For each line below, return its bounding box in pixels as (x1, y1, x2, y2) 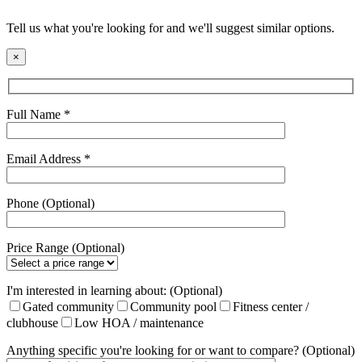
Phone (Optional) (6, 196, 95, 210)
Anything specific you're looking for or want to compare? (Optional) (6, 343, 355, 357)
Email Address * (6, 151, 90, 166)
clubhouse (6, 315, 58, 330)
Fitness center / (233, 299, 309, 314)
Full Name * (6, 107, 70, 121)
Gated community (23, 299, 114, 314)
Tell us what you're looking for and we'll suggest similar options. (6, 21, 335, 36)
